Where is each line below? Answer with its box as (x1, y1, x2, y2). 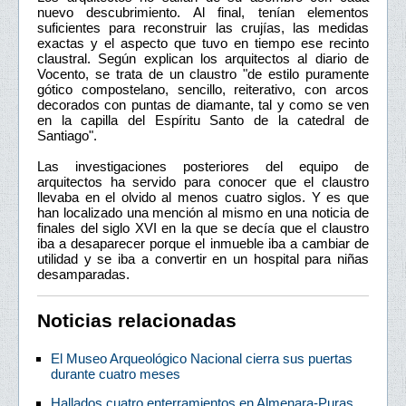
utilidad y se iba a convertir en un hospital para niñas (37, 250, 369, 266)
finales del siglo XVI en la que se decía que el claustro (37, 219, 369, 236)
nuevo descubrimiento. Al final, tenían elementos (37, 4, 369, 20)
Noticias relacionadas (37, 309, 237, 331)
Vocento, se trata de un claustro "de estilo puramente (37, 65, 369, 82)
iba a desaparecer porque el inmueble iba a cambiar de (37, 235, 369, 251)
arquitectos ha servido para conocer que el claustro (37, 173, 369, 189)
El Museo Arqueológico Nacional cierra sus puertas (51, 350, 353, 366)
